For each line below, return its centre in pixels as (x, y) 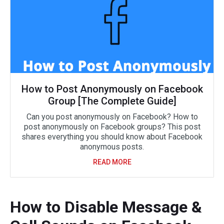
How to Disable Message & (106, 207)
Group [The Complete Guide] (112, 101)
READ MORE (112, 162)
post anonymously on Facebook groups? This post (112, 127)
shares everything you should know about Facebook (112, 137)
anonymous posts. (112, 147)
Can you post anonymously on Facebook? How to (112, 117)
